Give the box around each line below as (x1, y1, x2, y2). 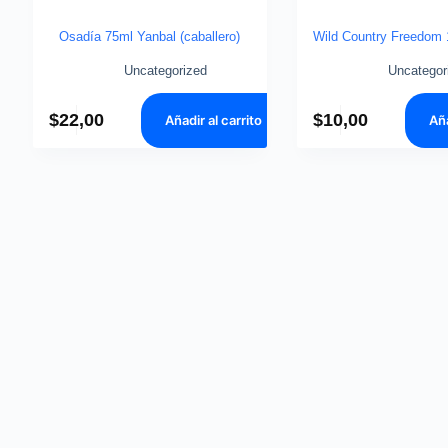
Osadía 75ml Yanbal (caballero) (59, 28, 241, 44)
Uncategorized (124, 62, 208, 78)
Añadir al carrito (165, 112, 263, 129)
